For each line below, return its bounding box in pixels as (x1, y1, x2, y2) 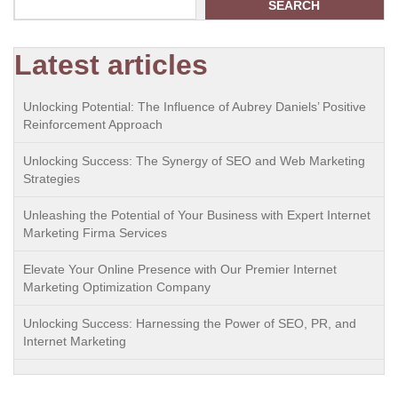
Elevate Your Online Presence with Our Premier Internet (23, 262, 337, 276)
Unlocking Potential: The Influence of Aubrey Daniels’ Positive (23, 99, 366, 114)
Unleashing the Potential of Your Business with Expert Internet (23, 208, 370, 222)
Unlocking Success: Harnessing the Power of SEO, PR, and (23, 316, 356, 330)
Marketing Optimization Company (23, 280, 211, 294)
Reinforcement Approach (23, 117, 163, 131)
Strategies (23, 171, 80, 186)
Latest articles (14, 49, 208, 81)
